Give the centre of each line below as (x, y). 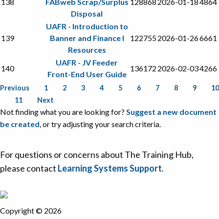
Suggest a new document (171, 111)
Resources (87, 49)
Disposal (87, 13)
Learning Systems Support (110, 168)
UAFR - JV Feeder (87, 62)
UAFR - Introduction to (87, 26)
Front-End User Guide (87, 74)
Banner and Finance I (87, 38)
